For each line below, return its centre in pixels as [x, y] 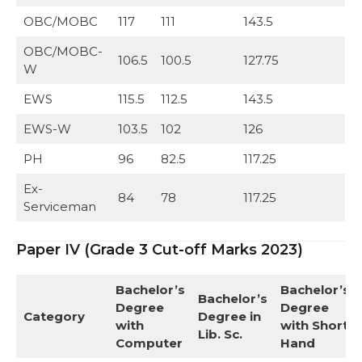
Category [54, 316]
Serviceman [59, 207]
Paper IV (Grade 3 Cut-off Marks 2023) [160, 249]
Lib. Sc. [220, 334]
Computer [149, 343]
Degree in [229, 316]
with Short [314, 325]
